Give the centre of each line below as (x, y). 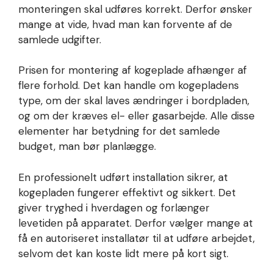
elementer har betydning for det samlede (119, 131)
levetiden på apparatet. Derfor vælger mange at (136, 223)
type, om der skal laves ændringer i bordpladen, (134, 101)
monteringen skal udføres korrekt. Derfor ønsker (135, 9)
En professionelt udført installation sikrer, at (123, 177)
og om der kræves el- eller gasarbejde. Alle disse (136, 116)
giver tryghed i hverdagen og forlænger (114, 207)
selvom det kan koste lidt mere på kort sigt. (123, 253)
